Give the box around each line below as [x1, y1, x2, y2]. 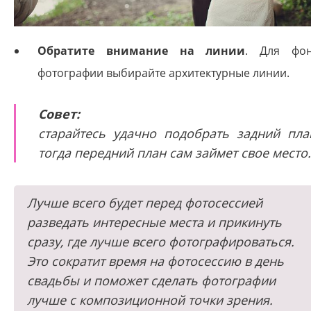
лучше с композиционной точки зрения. [27, 291, 273, 308]
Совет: [38, 105, 80, 122]
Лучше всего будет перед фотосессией [27, 194, 262, 211]
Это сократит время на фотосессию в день [27, 252, 284, 269]
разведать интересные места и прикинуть [27, 213, 282, 230]
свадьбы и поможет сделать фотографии [27, 271, 276, 289]
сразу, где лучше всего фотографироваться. [27, 233, 294, 250]
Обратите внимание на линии [37, 42, 246, 58]
